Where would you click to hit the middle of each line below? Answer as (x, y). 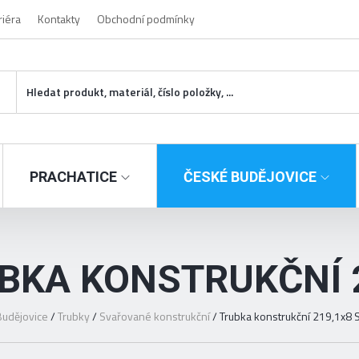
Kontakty (59, 19)
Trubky (74, 316)
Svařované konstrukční (155, 316)
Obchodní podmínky (146, 19)
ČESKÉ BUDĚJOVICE (250, 177)
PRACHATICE (73, 177)
